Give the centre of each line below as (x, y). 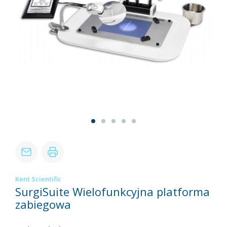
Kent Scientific (38, 179)
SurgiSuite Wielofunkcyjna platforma (112, 192)
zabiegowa (43, 204)
